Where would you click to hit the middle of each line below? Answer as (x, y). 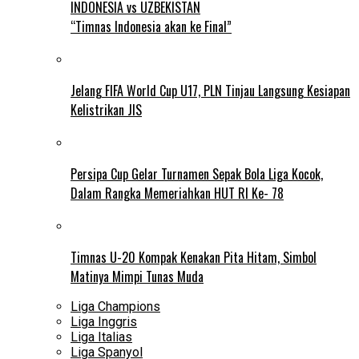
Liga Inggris (104, 321)
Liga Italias (101, 337)
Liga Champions (115, 306)
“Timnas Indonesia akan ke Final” (151, 26)
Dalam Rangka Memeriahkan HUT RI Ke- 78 (177, 193)
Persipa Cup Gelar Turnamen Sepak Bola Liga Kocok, (197, 173)
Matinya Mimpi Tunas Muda (137, 276)
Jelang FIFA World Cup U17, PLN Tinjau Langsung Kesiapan (210, 90)
